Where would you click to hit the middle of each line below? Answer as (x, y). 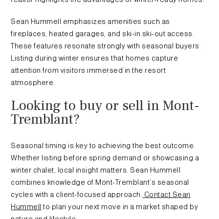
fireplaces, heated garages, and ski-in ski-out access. (103, 33)
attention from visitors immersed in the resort (88, 70)
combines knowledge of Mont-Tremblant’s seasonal (100, 183)
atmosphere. (33, 82)
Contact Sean (166, 195)
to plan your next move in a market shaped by (120, 207)
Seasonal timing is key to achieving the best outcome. (103, 146)
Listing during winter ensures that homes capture (95, 58)
